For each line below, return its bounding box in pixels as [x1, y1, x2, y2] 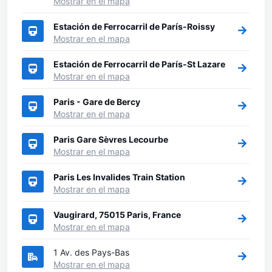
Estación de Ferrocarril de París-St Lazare [53, 58, 225, 69]
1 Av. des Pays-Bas [53, 246, 129, 257]
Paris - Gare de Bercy [53, 96, 140, 107]
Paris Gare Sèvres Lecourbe [53, 134, 168, 144]
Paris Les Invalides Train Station [53, 171, 185, 182]
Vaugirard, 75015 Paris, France [53, 209, 181, 220]
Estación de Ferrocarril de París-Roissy [53, 21, 215, 32]
